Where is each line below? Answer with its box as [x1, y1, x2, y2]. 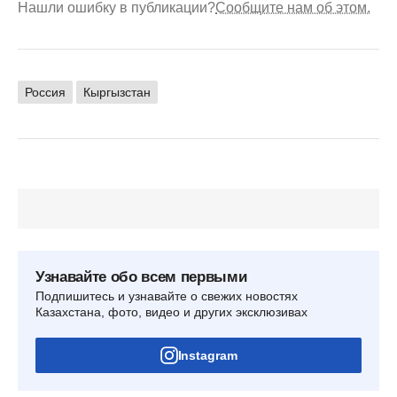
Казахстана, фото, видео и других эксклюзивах [35, 304, 307, 319]
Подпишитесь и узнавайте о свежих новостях [35, 288, 298, 303]
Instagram [177, 347, 237, 362]
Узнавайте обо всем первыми [35, 268, 247, 285]
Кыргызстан [83, 84, 151, 99]
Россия [25, 84, 66, 99]
